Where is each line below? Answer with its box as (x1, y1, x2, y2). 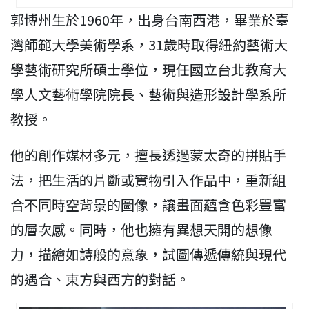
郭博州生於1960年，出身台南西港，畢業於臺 (10, 10, 289, 30)
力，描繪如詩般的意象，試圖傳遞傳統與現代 (10, 244, 286, 265)
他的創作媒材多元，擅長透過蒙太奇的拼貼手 (10, 145, 286, 166)
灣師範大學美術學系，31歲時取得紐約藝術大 (10, 34, 288, 55)
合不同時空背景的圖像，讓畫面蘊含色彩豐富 (10, 195, 286, 215)
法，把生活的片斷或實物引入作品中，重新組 (10, 170, 286, 190)
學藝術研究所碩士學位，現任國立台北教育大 (10, 59, 286, 80)
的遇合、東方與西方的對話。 (10, 269, 190, 290)
